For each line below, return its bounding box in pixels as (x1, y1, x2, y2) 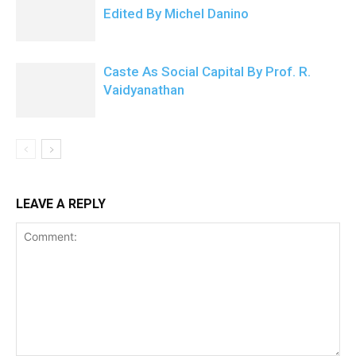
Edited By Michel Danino (103, 6, 249, 21)
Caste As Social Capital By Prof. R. (103, 64, 311, 79)
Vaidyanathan (103, 82, 184, 98)
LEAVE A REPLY (16, 196, 106, 211)
